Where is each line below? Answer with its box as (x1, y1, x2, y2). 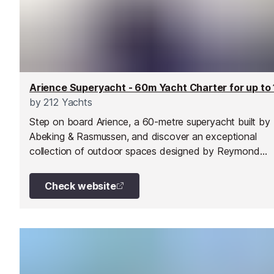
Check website (45, 179, 116, 192)
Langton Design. (29, 159, 102, 172)
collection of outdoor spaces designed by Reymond (29, 144, 260, 157)
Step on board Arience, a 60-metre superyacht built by (29, 115, 270, 128)
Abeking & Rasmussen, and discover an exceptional (29, 130, 257, 143)
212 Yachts (40, 95, 92, 108)
